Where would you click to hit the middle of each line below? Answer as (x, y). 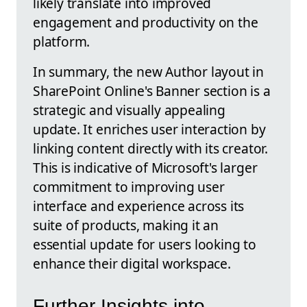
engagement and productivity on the (146, 22)
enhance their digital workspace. (132, 263)
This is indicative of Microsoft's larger (145, 167)
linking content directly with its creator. (150, 148)
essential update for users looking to (145, 244)
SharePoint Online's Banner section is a (152, 90)
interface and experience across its (139, 206)
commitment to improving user (129, 186)
